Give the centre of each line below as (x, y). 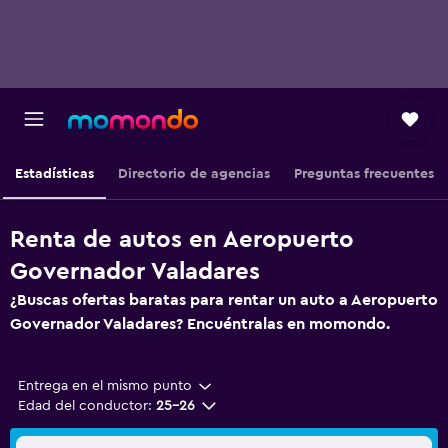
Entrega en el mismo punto (105, 386)
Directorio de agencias (193, 174)
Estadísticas (54, 174)
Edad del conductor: (85, 406)
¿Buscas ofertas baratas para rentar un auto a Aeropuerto (224, 300)
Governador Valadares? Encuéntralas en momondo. (200, 324)
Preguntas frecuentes (363, 174)
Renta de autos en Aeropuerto (182, 240)
